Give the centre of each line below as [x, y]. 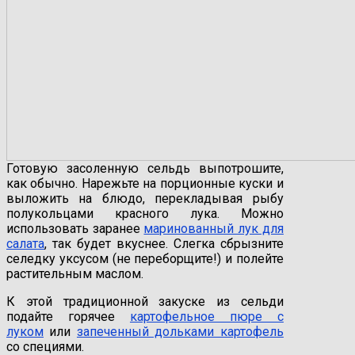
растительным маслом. [75, 273]
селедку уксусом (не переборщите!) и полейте [145, 258]
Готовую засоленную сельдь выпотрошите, [145, 168]
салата [25, 243]
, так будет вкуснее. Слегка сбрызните [164, 243]
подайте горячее [68, 316]
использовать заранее [75, 228]
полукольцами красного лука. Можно [145, 213]
